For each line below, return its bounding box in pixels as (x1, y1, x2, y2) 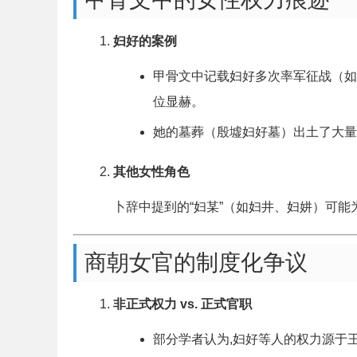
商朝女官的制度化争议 (84, 250, 308, 275)
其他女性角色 (113, 165, 190, 178)
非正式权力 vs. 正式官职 (113, 297, 252, 311)
